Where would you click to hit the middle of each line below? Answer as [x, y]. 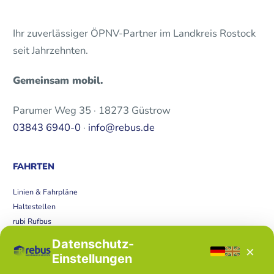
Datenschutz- [93, 244]
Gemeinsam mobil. [58, 81]
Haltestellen [34, 207]
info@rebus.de [121, 127]
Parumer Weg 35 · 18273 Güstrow [91, 110]
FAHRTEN [33, 167]
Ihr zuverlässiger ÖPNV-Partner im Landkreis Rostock [134, 34]
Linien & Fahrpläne [45, 192]
